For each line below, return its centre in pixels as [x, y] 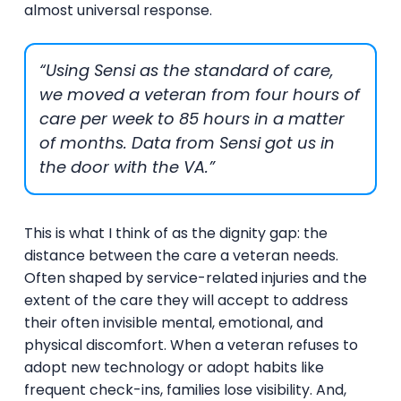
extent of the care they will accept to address [186, 300]
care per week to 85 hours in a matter [192, 119]
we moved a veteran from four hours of [200, 95]
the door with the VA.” [128, 167]
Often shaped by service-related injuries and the [195, 277]
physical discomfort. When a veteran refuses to [191, 345]
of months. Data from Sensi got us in [188, 143]
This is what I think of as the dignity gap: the [175, 233]
